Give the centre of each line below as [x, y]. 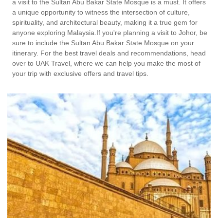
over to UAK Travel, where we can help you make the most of [106, 64]
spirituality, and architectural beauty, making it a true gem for [105, 23]
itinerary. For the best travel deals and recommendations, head [109, 53]
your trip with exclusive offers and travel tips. [80, 74]
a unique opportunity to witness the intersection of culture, [101, 12]
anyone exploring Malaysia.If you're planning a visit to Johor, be [110, 33]
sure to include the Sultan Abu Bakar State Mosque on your [103, 43]
